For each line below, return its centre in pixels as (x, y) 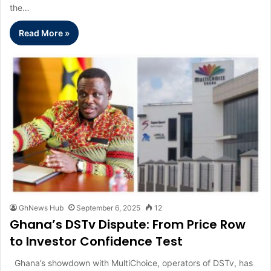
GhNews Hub (41, 208)
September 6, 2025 (108, 208)
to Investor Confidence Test (96, 242)
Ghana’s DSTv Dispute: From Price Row (128, 225)
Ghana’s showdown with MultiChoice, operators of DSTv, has (131, 263)
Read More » (44, 33)
